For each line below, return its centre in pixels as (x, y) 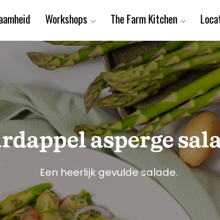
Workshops (67, 19)
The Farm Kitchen (144, 19)
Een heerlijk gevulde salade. (110, 172)
